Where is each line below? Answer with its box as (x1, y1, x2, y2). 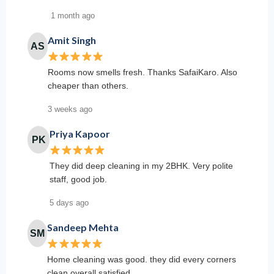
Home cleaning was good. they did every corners (47, 254, 237, 265)
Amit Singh (47, 34, 96, 46)
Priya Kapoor (50, 128, 111, 140)
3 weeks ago (47, 105, 92, 114)
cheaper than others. (47, 81, 128, 91)
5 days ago (50, 198, 89, 208)
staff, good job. (50, 174, 108, 185)
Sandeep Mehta (47, 221, 119, 234)
